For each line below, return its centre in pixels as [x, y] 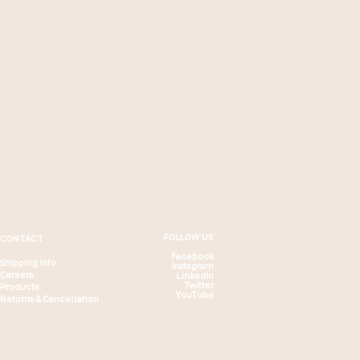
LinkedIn [195, 276]
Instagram [192, 266]
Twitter [199, 285]
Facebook [192, 256]
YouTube [194, 295]
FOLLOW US [189, 237]
